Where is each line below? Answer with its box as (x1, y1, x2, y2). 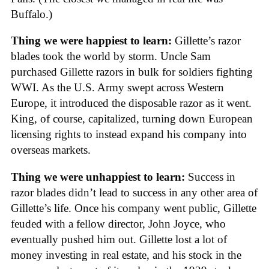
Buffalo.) (11, 7, 52, 20)
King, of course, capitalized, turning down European (11, 112, 253, 125)
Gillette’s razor (175, 34, 241, 47)
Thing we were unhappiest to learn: (11, 171, 185, 184)
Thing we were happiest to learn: (11, 34, 175, 47)
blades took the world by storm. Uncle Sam (11, 50, 211, 63)
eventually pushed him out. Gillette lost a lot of (11, 233, 227, 246)
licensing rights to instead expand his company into (11, 128, 247, 141)
